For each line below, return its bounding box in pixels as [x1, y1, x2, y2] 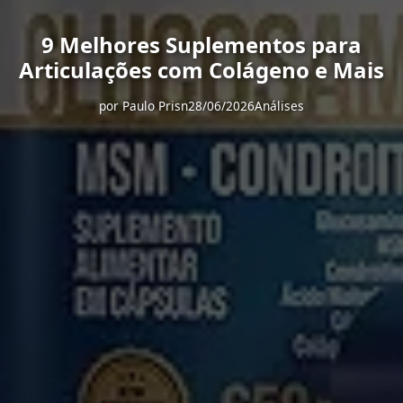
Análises [255, 97, 304, 114]
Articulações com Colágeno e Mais [19, 55, 384, 85]
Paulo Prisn [122, 97, 188, 114]
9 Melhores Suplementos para [41, 30, 362, 59]
